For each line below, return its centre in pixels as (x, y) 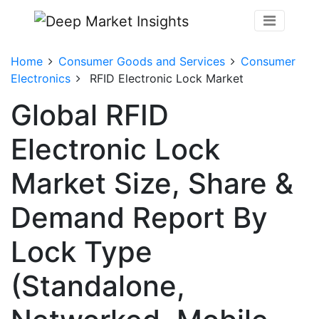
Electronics (41, 78)
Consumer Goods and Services (142, 61)
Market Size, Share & (152, 183)
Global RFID (90, 115)
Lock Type (82, 251)
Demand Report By (139, 217)
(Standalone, (98, 286)
